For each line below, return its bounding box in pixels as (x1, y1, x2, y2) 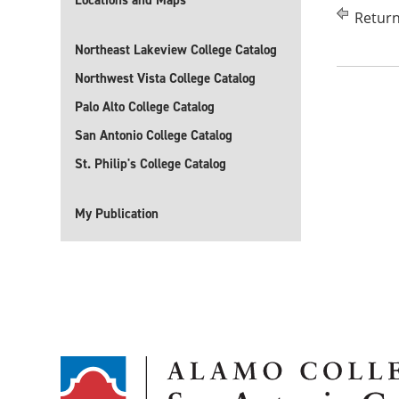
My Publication (75, 205, 159, 223)
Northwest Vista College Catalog (75, 69, 256, 87)
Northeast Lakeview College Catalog (75, 41, 277, 59)
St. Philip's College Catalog (75, 155, 226, 173)
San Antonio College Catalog (75, 126, 232, 144)
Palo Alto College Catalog (75, 98, 215, 116)
